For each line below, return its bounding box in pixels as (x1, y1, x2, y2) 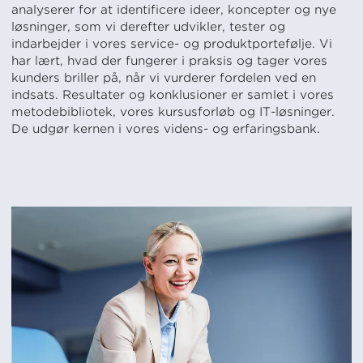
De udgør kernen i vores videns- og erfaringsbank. (11, 122, 320, 137)
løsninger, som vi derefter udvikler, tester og (11, 19, 285, 35)
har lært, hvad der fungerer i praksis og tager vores (11, 53, 327, 69)
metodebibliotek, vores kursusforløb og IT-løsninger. (11, 105, 335, 120)
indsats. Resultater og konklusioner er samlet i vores (11, 88, 334, 103)
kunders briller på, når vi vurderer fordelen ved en (11, 70, 316, 86)
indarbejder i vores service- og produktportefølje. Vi (11, 36, 332, 52)
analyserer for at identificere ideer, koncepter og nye (11, 2, 336, 18)
